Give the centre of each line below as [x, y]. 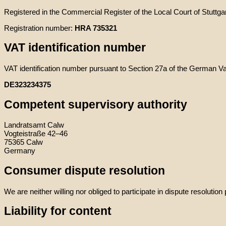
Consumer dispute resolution [84, 171]
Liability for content [58, 211]
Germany [20, 151]
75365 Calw [23, 142]
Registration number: [39, 28]
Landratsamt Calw [34, 125]
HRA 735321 [96, 28]
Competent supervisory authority [96, 104]
